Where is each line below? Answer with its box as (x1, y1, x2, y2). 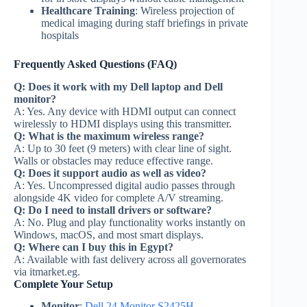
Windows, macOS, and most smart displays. (14, 228, 204, 241)
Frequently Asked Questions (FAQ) (14, 58, 177, 70)
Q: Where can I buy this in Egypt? (14, 241, 173, 253)
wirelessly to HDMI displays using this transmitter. (14, 117, 232, 130)
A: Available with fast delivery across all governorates (14, 253, 246, 265)
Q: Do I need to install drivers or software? (14, 204, 212, 216)
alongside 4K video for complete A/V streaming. (14, 191, 223, 204)
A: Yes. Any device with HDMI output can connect (14, 105, 236, 117)
